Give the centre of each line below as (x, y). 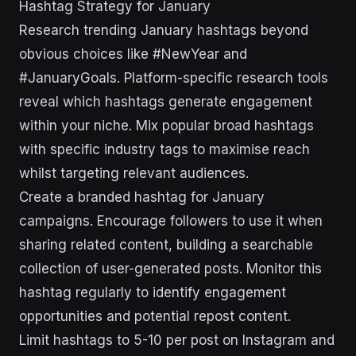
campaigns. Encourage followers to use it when (171, 221)
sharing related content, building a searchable (166, 245)
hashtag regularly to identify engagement (153, 292)
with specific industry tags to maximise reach (164, 149)
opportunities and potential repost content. (155, 316)
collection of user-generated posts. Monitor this (170, 269)
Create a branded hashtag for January (142, 197)
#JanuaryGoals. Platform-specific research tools (174, 78)
